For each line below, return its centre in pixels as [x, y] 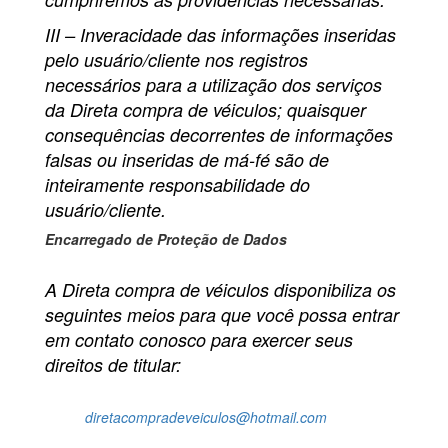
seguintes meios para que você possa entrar [222, 315]
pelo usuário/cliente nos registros [176, 60]
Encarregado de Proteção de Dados [166, 239]
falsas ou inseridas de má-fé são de [187, 160]
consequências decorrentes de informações [219, 135]
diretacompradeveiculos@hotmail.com [206, 417]
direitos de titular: [113, 365]
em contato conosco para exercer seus [199, 340]
